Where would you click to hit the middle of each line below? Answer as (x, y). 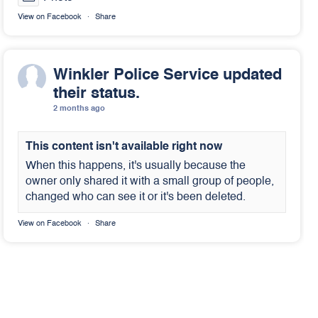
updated (252, 75)
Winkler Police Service (136, 75)
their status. (97, 94)
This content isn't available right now (124, 147)
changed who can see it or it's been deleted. (136, 197)
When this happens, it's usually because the (136, 166)
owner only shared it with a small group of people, (150, 182)
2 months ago (79, 109)
